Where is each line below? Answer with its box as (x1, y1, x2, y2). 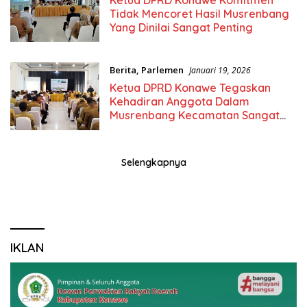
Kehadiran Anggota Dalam (109, 95, 249, 109)
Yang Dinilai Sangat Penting (109, 20, 253, 34)
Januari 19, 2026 (188, 64, 251, 77)
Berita (109, 64, 136, 77)
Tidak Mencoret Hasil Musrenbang (109, 6, 289, 21)
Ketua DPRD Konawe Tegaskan (109, 81, 271, 95)
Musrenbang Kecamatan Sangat (109, 108, 280, 123)
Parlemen (140, 64, 184, 77)
